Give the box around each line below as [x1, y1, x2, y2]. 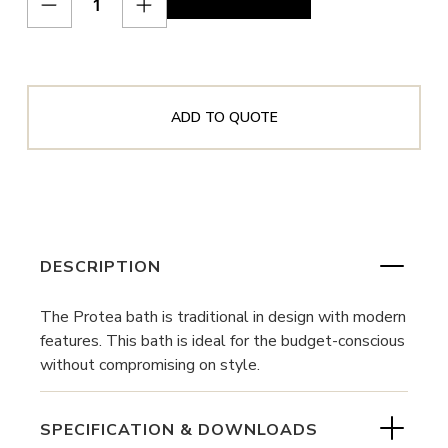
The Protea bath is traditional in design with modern [40, 305, 406, 328]
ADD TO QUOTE [170, 107, 278, 127]
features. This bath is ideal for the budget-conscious [40, 329, 405, 352]
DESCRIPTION [40, 256, 161, 279]
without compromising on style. [40, 353, 260, 376]
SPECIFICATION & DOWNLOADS [40, 418, 318, 441]
